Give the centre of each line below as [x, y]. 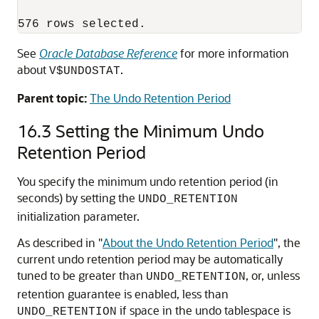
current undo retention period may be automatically [150, 259]
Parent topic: [52, 98]
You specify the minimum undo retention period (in [148, 181]
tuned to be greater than [82, 275]
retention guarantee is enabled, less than [123, 294]
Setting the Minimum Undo [160, 131]
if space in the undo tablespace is [204, 310]
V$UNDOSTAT [85, 71]
